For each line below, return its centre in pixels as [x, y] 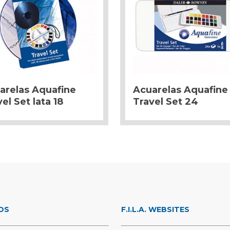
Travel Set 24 [166, 101]
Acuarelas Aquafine [181, 90]
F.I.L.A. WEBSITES [155, 210]
